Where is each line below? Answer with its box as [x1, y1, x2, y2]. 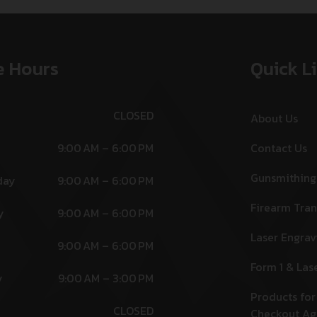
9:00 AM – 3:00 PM [58, 270, 154, 287]
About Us [250, 110, 299, 127]
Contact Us [250, 139, 308, 156]
